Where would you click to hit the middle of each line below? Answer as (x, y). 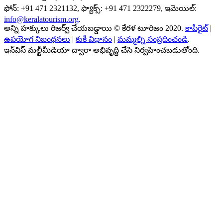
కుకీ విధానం (94, 39)
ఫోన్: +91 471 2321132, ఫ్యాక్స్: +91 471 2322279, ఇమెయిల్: (100, 8)
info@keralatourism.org (41, 19)
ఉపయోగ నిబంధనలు (37, 39)
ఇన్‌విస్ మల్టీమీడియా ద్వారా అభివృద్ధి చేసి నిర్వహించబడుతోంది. (102, 50)
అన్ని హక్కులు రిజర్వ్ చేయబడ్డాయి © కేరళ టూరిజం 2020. (95, 28)
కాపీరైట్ (197, 28)
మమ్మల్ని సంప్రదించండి (153, 39)
